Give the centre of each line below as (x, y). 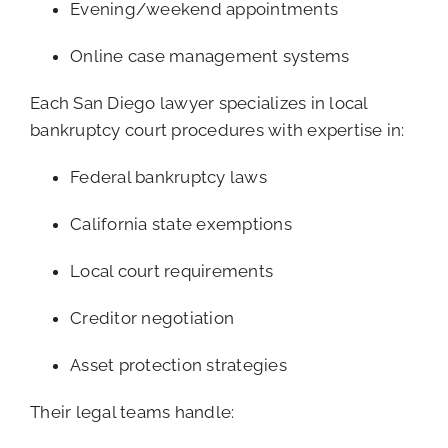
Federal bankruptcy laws (168, 176)
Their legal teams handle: (132, 411)
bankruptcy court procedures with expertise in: (217, 129)
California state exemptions (181, 223)
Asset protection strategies (178, 364)
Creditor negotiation (152, 317)
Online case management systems (210, 55)
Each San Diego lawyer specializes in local (199, 102)
